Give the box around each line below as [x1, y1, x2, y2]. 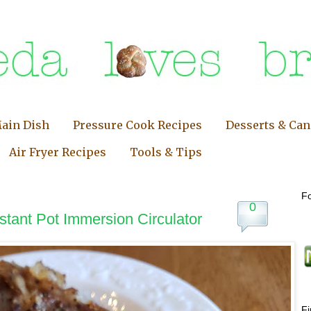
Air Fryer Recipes [9, 144, 106, 159]
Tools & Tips [130, 144, 202, 159]
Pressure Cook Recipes [73, 117, 202, 132]
